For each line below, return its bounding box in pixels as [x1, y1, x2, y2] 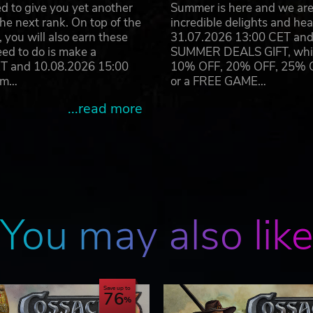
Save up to [103, 284, 131, 292]
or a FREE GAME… [170, 73, 266, 89]
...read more [68, 99, 143, 118]
